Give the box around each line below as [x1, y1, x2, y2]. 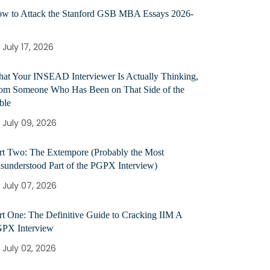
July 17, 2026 [2, 41, 54, 53]
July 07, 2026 [2, 180, 57, 192]
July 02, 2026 [2, 242, 56, 254]
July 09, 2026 [2, 117, 57, 129]
